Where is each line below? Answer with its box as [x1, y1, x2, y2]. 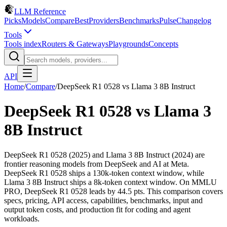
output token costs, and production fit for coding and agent [4, 205, 191, 214]
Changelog [176, 16, 211, 25]
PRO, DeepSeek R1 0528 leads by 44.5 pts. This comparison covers [4, 186, 223, 196]
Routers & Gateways [42, 40, 108, 48]
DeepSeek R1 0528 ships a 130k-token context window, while [4, 168, 204, 177]
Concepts [148, 40, 178, 48]
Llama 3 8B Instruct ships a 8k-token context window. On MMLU [4, 177, 217, 186]
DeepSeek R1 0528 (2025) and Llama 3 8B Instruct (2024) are [4, 150, 205, 159]
